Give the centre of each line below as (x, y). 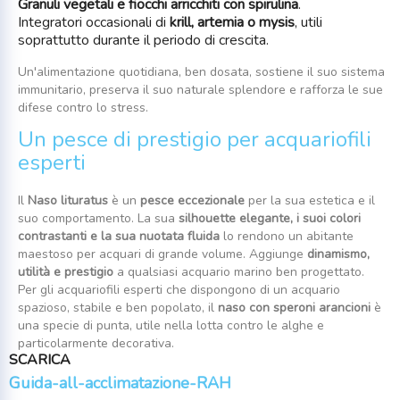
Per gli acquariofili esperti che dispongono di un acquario (179, 289)
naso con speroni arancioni (294, 307)
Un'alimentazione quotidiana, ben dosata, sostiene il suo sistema (201, 71)
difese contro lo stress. (83, 107)
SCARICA (40, 359)
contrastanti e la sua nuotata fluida (119, 236)
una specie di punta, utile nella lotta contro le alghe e (171, 325)
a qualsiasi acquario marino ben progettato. (239, 271)
